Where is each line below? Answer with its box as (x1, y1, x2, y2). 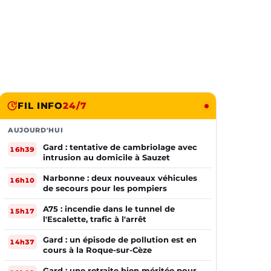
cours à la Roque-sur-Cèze (43, 245, 152, 255)
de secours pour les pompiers (43, 183, 167, 193)
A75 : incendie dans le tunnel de (43, 204, 175, 214)
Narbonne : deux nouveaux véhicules (43, 173, 197, 183)
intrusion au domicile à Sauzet (43, 152, 170, 162)
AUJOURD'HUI (8, 126, 64, 134)
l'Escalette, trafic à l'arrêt (43, 214, 146, 224)
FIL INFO (18, 100, 64, 111)
